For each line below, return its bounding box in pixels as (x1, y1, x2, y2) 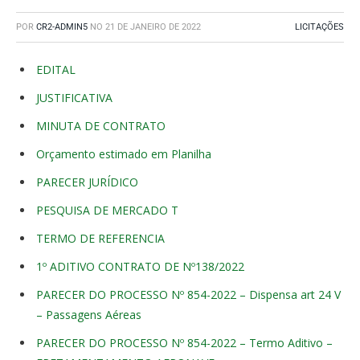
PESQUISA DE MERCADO (36, 202, 168, 218)
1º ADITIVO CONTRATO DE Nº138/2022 (36, 259, 244, 274)
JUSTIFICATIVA (36, 90, 112, 105)
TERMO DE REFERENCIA (36, 231, 165, 246)
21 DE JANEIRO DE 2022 (105, 22, 201, 32)
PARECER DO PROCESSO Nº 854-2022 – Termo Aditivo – (36, 335, 333, 350)
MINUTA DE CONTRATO (36, 118, 166, 133)
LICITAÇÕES (295, 22, 344, 32)
